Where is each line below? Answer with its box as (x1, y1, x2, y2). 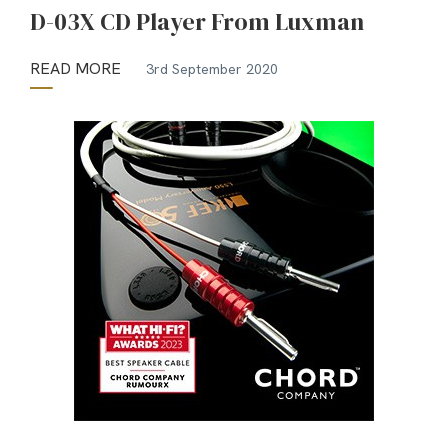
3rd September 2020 (146, 59, 278, 78)
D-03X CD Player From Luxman (30, 5, 364, 39)
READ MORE (30, 58, 121, 80)
